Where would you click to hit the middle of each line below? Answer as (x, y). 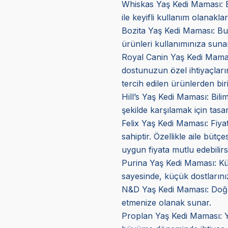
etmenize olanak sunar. (166, 202)
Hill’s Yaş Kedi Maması (164, 96)
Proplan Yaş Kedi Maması (170, 216)
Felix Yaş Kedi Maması (164, 123)
